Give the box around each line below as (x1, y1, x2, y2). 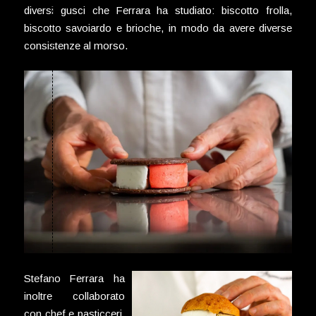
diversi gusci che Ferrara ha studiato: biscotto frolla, (23, 4, 293, 16)
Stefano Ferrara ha (23, 272, 126, 285)
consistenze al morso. (23, 39, 128, 51)
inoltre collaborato (23, 290, 126, 303)
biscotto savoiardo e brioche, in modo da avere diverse (23, 22, 293, 34)
